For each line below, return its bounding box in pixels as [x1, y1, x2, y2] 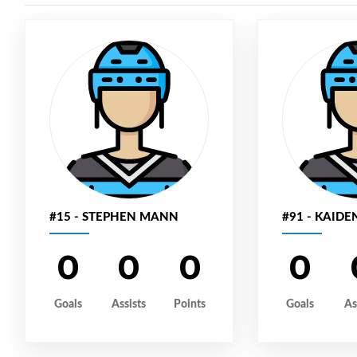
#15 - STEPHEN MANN [49, 206, 178, 225]
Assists [112, 294, 147, 311]
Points [174, 294, 206, 311]
